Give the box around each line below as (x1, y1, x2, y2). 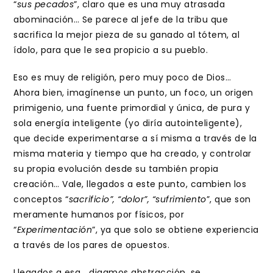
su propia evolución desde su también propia (13, 163, 219, 175)
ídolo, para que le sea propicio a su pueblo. (13, 44, 208, 56)
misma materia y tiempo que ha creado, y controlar (13, 147, 252, 160)
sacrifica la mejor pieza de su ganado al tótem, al (13, 29, 240, 41)
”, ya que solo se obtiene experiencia (92, 224, 259, 236)
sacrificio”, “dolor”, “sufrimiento (68, 193, 207, 205)
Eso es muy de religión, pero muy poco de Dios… (13, 71, 232, 83)
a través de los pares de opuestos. (13, 239, 170, 251)
